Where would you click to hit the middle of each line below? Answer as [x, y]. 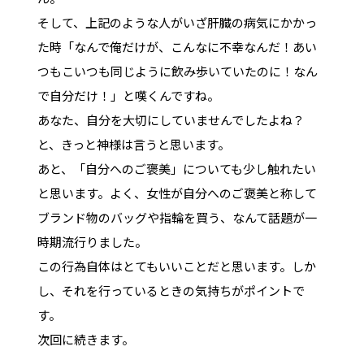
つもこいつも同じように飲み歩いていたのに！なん [177, 71]
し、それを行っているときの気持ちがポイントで [171, 290]
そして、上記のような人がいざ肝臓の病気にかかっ [177, 22]
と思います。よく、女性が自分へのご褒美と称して [177, 193]
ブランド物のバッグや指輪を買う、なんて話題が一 [177, 217]
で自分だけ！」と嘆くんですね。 [128, 95]
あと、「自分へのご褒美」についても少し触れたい [176, 168]
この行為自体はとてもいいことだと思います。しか [176, 266]
